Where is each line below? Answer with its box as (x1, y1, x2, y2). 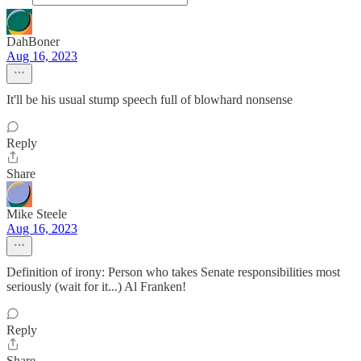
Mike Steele (6, 207, 67, 222)
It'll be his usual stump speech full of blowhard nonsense (6, 93, 293, 107)
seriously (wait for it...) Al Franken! (6, 280, 186, 294)
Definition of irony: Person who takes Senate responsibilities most (6, 265, 340, 280)
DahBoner (6, 35, 60, 49)
